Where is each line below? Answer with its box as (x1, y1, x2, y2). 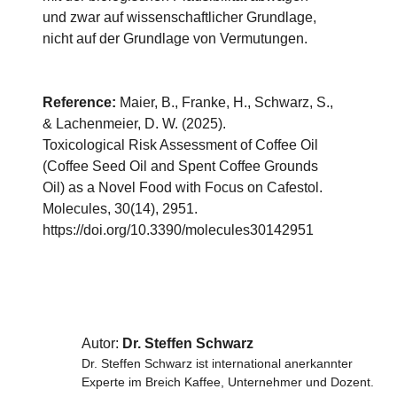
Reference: (43, 95, 116, 110)
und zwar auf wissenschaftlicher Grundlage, (43, 10, 316, 25)
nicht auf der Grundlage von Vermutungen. (43, 31, 307, 46)
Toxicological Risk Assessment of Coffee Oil (43, 137, 318, 152)
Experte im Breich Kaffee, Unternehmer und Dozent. (82, 375, 378, 389)
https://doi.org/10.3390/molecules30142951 (43, 222, 314, 237)
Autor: (82, 336, 122, 351)
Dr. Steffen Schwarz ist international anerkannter (82, 356, 353, 370)
